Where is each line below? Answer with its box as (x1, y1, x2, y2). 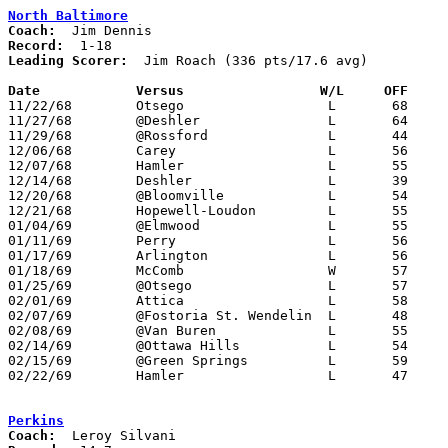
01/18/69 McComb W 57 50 (8, 262, 72, 278)
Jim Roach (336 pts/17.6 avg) (128, 52, 368, 68)
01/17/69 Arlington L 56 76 (8, 247, 72, 263)
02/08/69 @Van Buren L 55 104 (8, 322, 72, 338)
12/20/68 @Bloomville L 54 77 (8, 187, 72, 203)
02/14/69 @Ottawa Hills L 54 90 (8, 337, 72, 353)
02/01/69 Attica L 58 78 (8, 292, 72, 308)
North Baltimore (8, 7, 128, 23)
